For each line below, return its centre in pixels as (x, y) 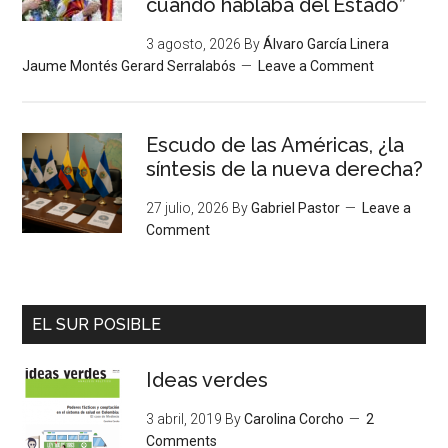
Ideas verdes (207, 380)
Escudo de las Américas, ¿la (275, 145)
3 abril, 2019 (184, 419)
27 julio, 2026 (188, 208)
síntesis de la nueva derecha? (285, 169)
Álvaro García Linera (326, 44)
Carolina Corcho (294, 419)
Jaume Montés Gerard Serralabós (129, 66)
